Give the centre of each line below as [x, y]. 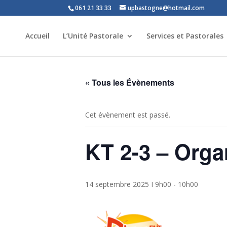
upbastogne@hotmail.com [166, 8]
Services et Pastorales [185, 36]
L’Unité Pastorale [93, 36]
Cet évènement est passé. [128, 115]
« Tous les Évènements [130, 82]
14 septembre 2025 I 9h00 [128, 184]
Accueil [38, 36]
